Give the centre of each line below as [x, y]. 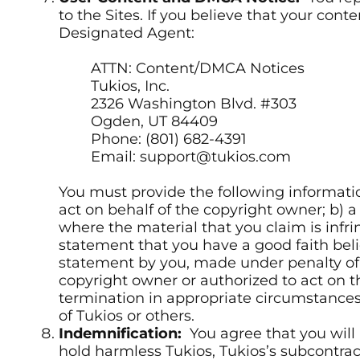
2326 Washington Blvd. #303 [194, 104]
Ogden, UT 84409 [154, 122]
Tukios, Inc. [130, 86]
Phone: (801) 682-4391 [169, 139]
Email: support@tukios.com [191, 157]
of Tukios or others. [127, 316]
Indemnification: [122, 334]
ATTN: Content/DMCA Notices [198, 69]
